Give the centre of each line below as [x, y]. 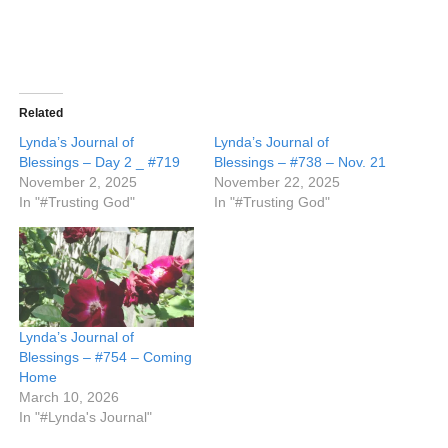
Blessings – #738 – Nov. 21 [300, 162]
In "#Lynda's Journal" [85, 417]
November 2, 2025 [77, 182]
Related [40, 113]
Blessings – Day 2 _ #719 [99, 162]
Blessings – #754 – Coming [105, 357]
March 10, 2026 [68, 397]
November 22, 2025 [277, 182]
